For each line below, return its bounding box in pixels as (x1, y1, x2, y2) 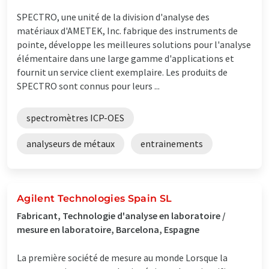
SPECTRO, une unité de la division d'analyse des (17, 10, 210, 23)
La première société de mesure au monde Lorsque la (17, 251, 228, 264)
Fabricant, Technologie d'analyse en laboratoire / (17, 209, 226, 222)
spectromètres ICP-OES (26, 111, 124, 124)
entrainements (141, 137, 203, 150)
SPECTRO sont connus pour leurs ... (17, 79, 160, 92)
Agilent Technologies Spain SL (17, 192, 172, 204)
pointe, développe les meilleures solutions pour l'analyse (17, 38, 251, 50)
